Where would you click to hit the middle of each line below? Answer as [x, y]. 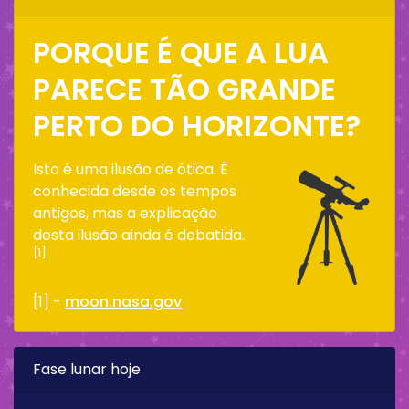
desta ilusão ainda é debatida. [139, 235]
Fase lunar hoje [87, 369]
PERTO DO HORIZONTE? [197, 125]
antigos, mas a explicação [125, 213]
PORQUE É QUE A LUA [181, 52]
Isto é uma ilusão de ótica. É [131, 169]
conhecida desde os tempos [135, 191]
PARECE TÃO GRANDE [184, 89]
